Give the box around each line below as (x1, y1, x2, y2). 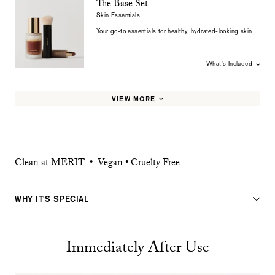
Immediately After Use (66, 236, 209, 263)
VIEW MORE (111, 95, 156, 103)
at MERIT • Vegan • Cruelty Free (39, 155, 180, 172)
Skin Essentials (96, 12, 140, 18)
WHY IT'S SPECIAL (15, 194, 89, 204)
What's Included (206, 60, 252, 67)
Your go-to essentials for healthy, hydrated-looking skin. (96, 28, 254, 34)
